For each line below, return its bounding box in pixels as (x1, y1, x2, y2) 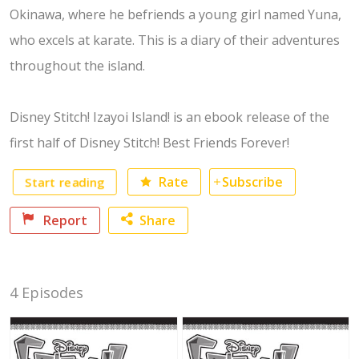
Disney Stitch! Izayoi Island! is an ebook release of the (10, 108, 329, 126)
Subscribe (222, 173, 283, 191)
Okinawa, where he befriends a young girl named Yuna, (10, 6, 341, 23)
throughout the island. (10, 57, 145, 75)
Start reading (22, 173, 107, 191)
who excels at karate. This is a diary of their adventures (10, 31, 340, 49)
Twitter (162, 306, 204, 322)
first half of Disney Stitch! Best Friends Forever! (10, 134, 289, 151)
